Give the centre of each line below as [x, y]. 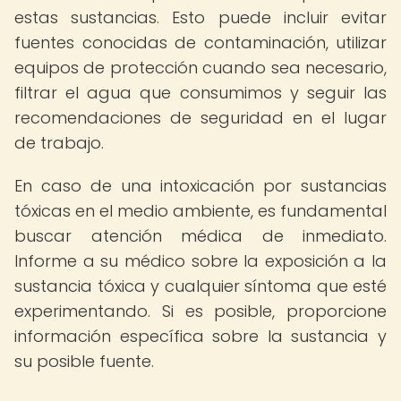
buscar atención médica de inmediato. [200, 236]
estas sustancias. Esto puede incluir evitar [200, 17]
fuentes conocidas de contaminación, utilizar [200, 43]
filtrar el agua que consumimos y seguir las [200, 93]
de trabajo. [59, 143]
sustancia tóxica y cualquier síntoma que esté [200, 286]
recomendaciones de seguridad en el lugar [200, 118]
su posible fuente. [84, 361]
